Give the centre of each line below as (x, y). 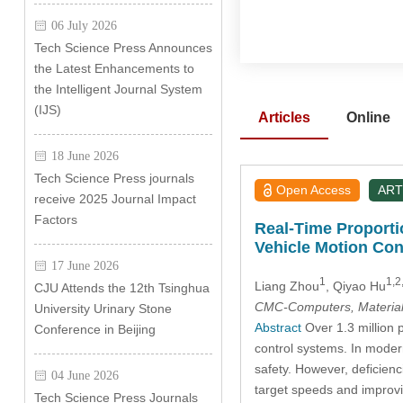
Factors (55, 219)
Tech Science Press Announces (123, 48)
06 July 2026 (84, 25)
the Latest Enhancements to (114, 68)
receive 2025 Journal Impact (115, 199)
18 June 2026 (85, 156)
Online (368, 117)
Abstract (278, 327)
